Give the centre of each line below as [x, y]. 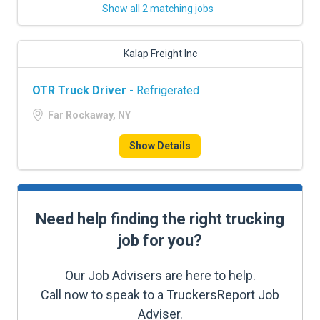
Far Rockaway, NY [89, 115]
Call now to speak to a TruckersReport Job [160, 295]
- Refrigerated [163, 90]
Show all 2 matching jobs [158, 9]
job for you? [160, 240]
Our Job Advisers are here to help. [160, 275]
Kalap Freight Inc [160, 54]
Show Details [160, 146]
